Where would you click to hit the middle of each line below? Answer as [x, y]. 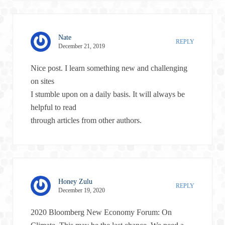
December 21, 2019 [82, 46]
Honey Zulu [75, 181]
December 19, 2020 [82, 190]
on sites [42, 81]
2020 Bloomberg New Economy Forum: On [101, 212]
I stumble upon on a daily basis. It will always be [108, 94]
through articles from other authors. [86, 120]
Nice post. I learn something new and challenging [109, 68]
